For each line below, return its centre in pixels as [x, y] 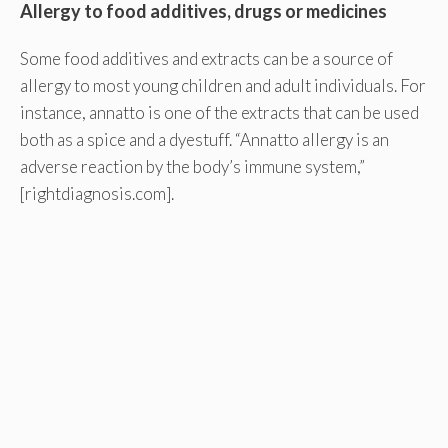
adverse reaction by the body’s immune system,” [192, 167]
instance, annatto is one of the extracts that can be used [219, 113]
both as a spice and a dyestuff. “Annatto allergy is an [204, 140]
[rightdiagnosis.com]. [97, 194]
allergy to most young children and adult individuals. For [223, 86]
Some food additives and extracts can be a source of [206, 59]
